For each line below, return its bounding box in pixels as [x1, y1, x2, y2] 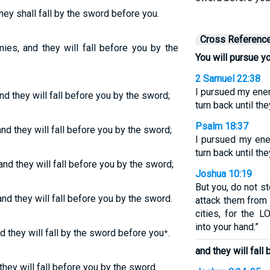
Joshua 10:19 [195, 168, 252, 180]
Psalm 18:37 [195, 121, 248, 132]
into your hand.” [195, 221, 259, 233]
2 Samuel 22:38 [195, 73, 260, 84]
